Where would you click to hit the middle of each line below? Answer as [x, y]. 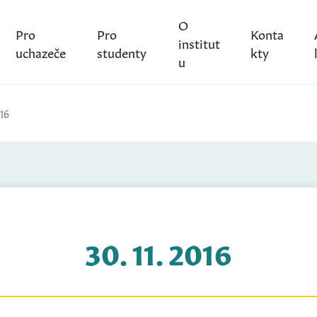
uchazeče [40, 51]
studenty [122, 51]
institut [199, 42]
